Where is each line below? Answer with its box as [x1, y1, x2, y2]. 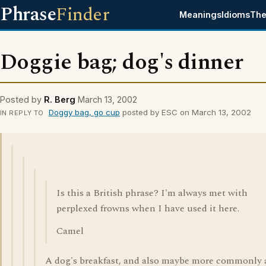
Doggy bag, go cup [48, 107, 120, 117]
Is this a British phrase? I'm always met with [56, 186, 248, 200]
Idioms [221, 9, 251, 20]
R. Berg [44, 94, 75, 104]
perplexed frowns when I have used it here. [56, 201, 239, 216]
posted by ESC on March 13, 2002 [119, 107, 251, 117]
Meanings [179, 9, 222, 20]
